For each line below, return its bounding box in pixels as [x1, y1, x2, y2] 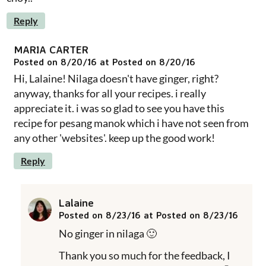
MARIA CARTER [14, 42, 88, 56]
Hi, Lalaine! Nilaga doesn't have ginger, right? [14, 71, 218, 85]
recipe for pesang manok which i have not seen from [14, 116, 249, 129]
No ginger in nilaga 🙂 [59, 226, 157, 240]
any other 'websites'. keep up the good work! [14, 131, 215, 144]
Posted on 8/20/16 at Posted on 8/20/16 [14, 55, 195, 68]
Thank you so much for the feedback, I [59, 248, 230, 262]
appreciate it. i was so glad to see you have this [14, 101, 224, 115]
